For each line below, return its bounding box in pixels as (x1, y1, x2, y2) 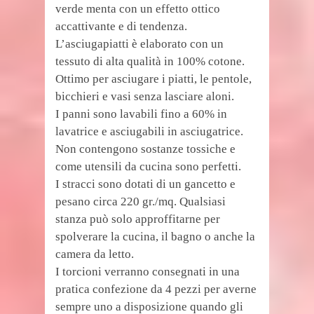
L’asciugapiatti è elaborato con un (55, 37, 224, 51)
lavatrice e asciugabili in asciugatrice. (55, 125, 243, 139)
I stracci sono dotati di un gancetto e (55, 177, 235, 191)
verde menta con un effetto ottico (55, 2, 220, 16)
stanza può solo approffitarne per (55, 212, 220, 226)
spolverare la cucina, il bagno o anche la (55, 230, 255, 244)
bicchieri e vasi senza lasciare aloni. (55, 90, 234, 104)
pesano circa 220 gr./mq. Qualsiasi (55, 195, 226, 209)
